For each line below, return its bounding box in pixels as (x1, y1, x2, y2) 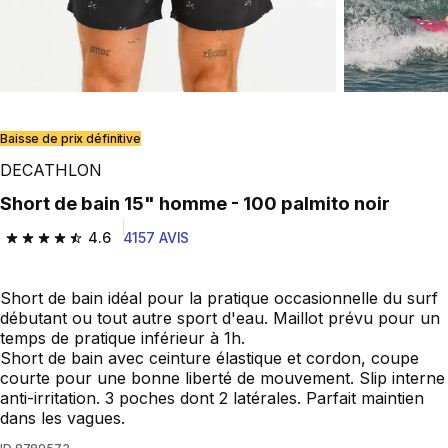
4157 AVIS (122, 229, 190, 247)
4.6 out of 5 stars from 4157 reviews (4, 237, 284, 258)
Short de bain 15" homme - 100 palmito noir (12, 192, 390, 216)
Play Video (23, 118, 98, 136)
